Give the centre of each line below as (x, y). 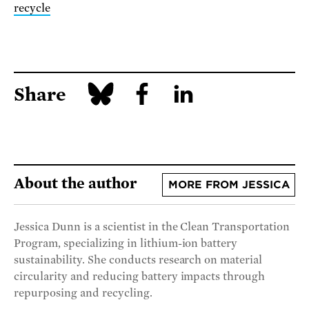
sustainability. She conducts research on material (138, 260)
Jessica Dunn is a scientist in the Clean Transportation (152, 227)
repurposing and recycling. (83, 293)
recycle (32, 8)
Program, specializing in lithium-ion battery (126, 243)
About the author (76, 183)
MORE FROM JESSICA (229, 185)
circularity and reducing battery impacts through (140, 276)
